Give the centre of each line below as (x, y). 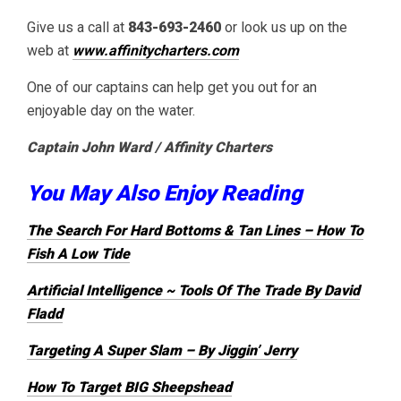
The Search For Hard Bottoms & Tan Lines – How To (195, 230)
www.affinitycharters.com (156, 50)
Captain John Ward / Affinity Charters (149, 147)
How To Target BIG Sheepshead (129, 387)
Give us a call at (77, 27)
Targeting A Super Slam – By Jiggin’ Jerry (162, 350)
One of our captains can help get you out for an (172, 87)
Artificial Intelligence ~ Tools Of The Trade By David (193, 290)
